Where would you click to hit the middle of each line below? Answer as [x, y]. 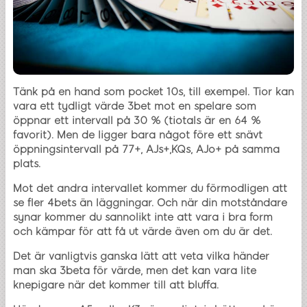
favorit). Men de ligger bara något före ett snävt [138, 135]
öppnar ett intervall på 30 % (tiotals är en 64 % [137, 121]
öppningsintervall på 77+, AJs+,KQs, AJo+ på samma [146, 150]
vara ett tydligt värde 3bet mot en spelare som [135, 107]
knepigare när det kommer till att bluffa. [116, 285]
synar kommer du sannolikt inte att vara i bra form [143, 218]
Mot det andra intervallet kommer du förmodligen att [150, 189]
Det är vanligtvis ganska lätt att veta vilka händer [141, 257]
